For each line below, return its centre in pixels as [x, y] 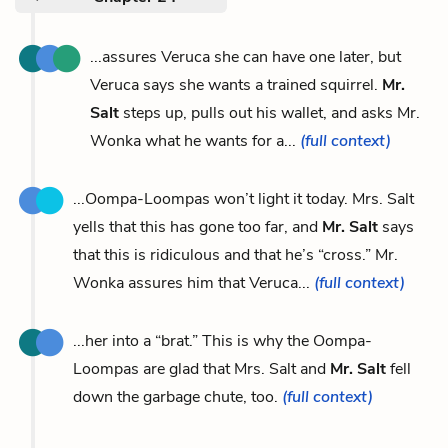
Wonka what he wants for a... [195, 140]
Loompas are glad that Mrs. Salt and [201, 368]
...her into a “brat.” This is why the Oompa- [222, 340]
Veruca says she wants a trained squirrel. [236, 84]
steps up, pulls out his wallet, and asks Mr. [269, 112]
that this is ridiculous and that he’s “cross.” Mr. [235, 254]
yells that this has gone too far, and [197, 226]
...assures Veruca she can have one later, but [245, 56]
